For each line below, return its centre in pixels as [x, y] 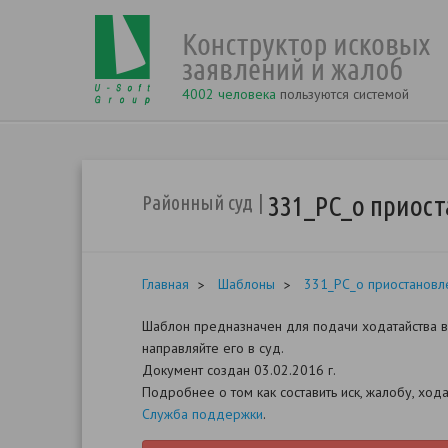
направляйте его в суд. [213, 348]
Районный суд [197, 202]
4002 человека [229, 94]
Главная [165, 284]
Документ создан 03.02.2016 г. [240, 370]
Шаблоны [246, 284]
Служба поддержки [202, 414]
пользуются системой [342, 94]
